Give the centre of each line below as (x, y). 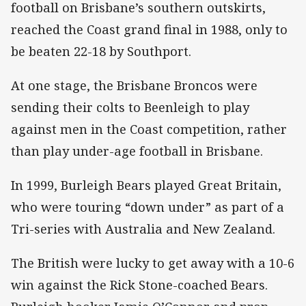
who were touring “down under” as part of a (148, 207)
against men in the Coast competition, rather (149, 129)
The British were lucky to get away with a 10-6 (153, 263)
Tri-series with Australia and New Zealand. (143, 228)
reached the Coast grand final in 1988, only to (149, 29)
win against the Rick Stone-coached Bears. (139, 285)
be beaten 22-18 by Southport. (101, 51)
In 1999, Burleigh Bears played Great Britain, (146, 185)
